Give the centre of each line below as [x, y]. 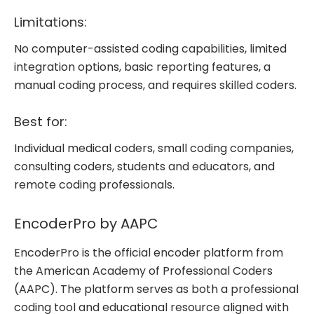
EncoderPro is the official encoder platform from [149, 253]
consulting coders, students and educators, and [144, 167]
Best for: [42, 121]
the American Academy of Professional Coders [143, 271]
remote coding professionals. [94, 185]
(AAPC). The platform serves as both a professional [156, 289]
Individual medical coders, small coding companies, [154, 149]
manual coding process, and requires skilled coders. [155, 86]
